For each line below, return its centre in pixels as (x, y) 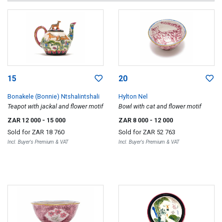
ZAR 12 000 (25, 120)
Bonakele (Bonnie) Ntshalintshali (54, 96)
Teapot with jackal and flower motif (55, 106)
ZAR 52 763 (159, 132)
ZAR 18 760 (48, 132)
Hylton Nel (133, 96)
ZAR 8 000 (134, 120)
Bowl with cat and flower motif (160, 106)
